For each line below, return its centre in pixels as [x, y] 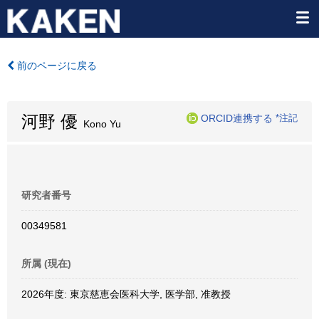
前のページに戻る [56, 66]
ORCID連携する [237, 118]
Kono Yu [99, 124]
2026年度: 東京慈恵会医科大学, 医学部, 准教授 [126, 294]
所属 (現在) [46, 263]
